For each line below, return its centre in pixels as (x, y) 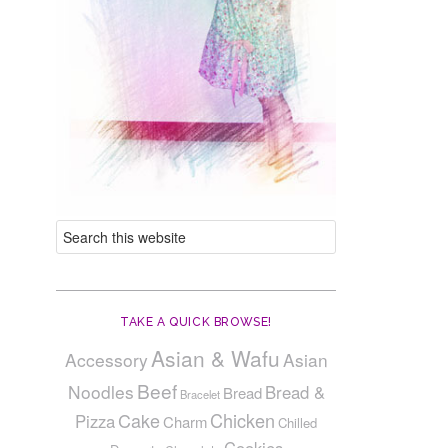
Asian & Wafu (215, 357)
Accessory (106, 359)
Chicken (242, 419)
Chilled (297, 422)
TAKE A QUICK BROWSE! (196, 321)
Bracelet (199, 393)
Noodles (100, 391)
